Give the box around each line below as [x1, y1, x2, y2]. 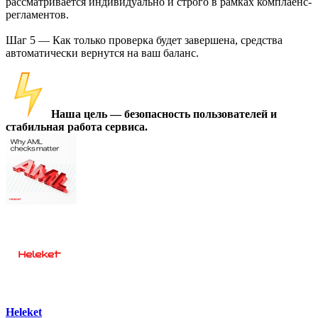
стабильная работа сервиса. [6, 120, 148, 133]
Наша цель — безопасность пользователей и [51, 107, 277, 120]
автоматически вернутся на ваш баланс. [6, 46, 199, 59]
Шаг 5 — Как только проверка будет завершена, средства [6, 33, 283, 46]
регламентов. [6, 8, 69, 21]
